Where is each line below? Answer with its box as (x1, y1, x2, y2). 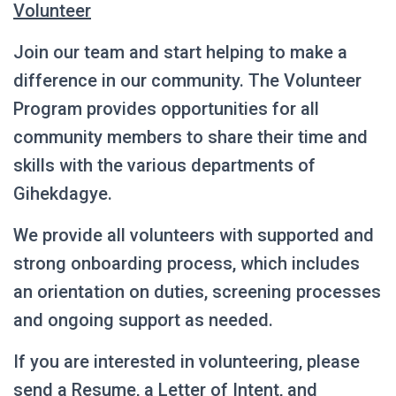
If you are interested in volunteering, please (13, 351, 360, 372)
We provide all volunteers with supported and (13, 225, 374, 246)
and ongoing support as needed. (13, 309, 273, 331)
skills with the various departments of (13, 155, 316, 176)
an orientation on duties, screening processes (13, 281, 381, 302)
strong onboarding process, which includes (13, 253, 360, 274)
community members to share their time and (13, 126, 368, 148)
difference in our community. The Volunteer (13, 70, 362, 91)
